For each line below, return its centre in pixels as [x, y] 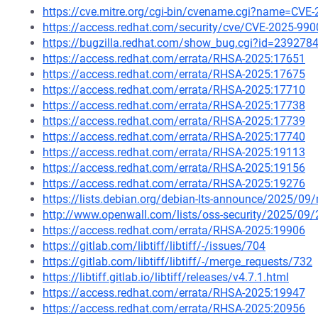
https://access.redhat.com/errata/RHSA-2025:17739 [174, 121]
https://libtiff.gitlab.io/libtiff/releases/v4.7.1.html [166, 277]
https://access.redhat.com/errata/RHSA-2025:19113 [174, 152]
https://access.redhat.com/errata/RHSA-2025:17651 [174, 59]
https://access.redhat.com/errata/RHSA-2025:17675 [174, 74]
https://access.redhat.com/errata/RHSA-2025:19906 [174, 230]
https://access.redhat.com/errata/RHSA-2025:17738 [174, 105]
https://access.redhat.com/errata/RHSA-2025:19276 [174, 183]
